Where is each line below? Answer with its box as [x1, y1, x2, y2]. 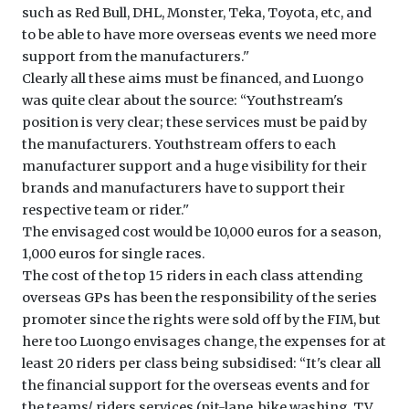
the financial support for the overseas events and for [22, 377, 370, 394]
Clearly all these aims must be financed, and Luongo [22, 70, 363, 88]
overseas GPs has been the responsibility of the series [22, 289, 377, 307]
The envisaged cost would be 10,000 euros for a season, [22, 224, 381, 241]
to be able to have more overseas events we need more [22, 26, 376, 44]
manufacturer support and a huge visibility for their [22, 158, 367, 175]
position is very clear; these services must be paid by [22, 114, 367, 131]
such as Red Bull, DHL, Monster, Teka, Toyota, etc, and [22, 5, 372, 22]
